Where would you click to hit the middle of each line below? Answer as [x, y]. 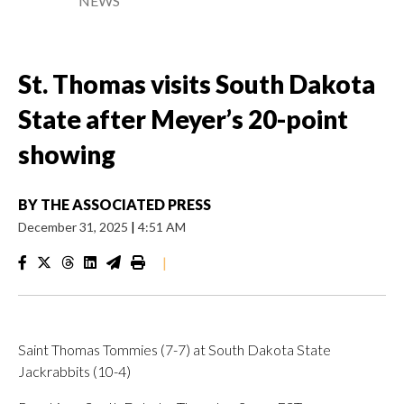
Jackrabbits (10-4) [74, 371]
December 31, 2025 [74, 227]
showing [67, 154]
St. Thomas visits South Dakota [197, 84]
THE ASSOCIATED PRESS [126, 204]
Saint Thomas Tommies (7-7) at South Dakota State [174, 349]
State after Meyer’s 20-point [183, 119]
